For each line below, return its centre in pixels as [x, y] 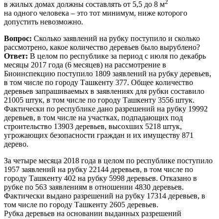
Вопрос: [18, 39]
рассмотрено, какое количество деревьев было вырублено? [102, 47]
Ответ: [16, 56]
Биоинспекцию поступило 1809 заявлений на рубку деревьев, [108, 74]
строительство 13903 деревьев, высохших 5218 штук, [93, 127]
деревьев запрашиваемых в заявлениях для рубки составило [104, 91]
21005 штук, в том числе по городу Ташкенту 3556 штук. [99, 100]
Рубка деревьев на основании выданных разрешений [93, 214]
